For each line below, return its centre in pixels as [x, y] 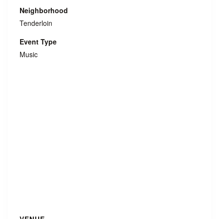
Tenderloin [36, 23]
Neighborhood [44, 10]
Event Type [38, 42]
